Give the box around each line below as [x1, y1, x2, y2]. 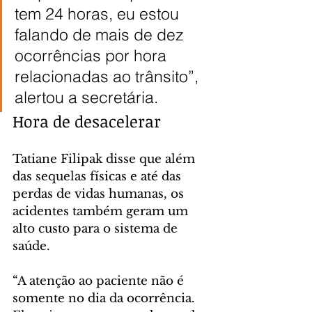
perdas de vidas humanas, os [13, 186, 187, 201]
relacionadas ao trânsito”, [15, 65, 203, 86]
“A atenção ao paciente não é [13, 273, 187, 288]
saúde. [13, 238, 50, 253]
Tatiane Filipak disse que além [13, 151, 198, 166]
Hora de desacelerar [13, 109, 161, 132]
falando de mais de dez [15, 24, 188, 45]
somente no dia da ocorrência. [13, 290, 198, 306]
